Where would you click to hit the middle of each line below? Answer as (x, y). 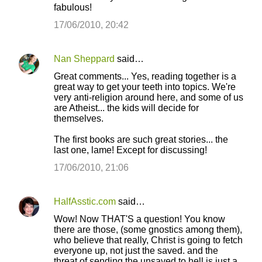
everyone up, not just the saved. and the (136, 251)
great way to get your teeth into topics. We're (145, 87)
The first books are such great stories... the (141, 139)
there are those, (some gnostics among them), (148, 230)
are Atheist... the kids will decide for (126, 108)
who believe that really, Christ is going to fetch (148, 240)
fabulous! (73, 7)
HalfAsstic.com (85, 201)
